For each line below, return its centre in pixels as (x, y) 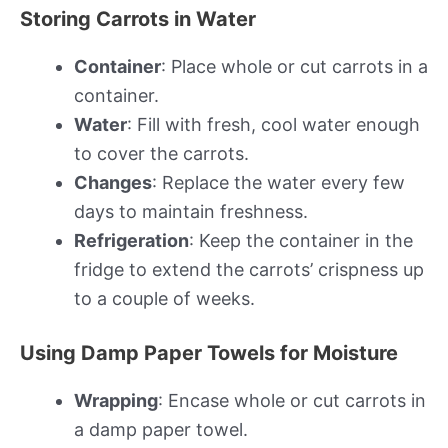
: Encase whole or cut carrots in (292, 400)
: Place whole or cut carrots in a (294, 66)
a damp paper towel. (161, 429)
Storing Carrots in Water (138, 18)
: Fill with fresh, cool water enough (273, 124)
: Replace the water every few (278, 182)
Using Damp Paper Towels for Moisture (209, 352)
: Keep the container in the (301, 240)
